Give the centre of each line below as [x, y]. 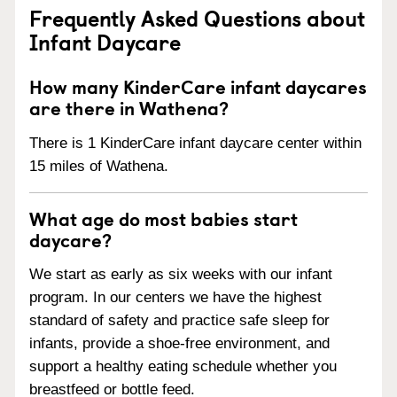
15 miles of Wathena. [99, 166]
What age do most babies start [163, 218]
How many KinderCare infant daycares [198, 86]
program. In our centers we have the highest [175, 298]
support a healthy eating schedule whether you [183, 367]
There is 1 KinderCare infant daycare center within [195, 143]
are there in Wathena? [129, 107]
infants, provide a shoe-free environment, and [179, 344]
